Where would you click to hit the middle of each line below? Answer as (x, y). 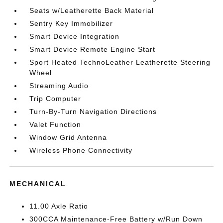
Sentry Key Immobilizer (71, 23)
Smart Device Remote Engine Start (93, 49)
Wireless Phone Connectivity (81, 150)
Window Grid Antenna (68, 137)
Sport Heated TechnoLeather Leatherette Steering (120, 62)
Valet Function (56, 124)
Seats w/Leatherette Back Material (92, 10)
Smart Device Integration (75, 36)
